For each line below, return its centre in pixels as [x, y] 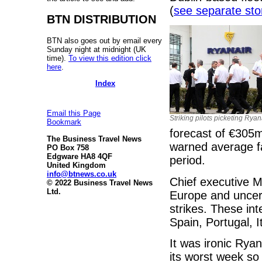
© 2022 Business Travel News [100, 182]
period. [187, 161]
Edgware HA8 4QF [80, 156]
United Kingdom [76, 165]
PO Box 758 [68, 147]
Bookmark [64, 122]
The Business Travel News [94, 139]
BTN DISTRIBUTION [101, 19]
